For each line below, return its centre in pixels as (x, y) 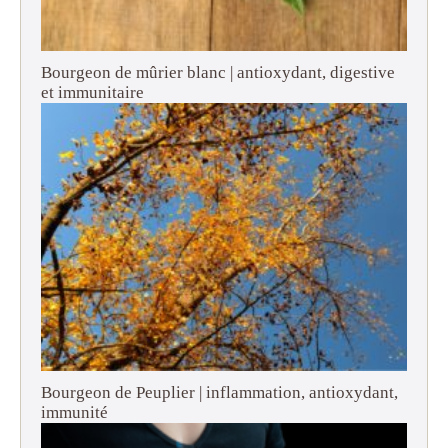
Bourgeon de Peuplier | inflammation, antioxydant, (219, 393)
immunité (74, 413)
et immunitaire (92, 93)
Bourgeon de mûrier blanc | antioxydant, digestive (218, 73)
